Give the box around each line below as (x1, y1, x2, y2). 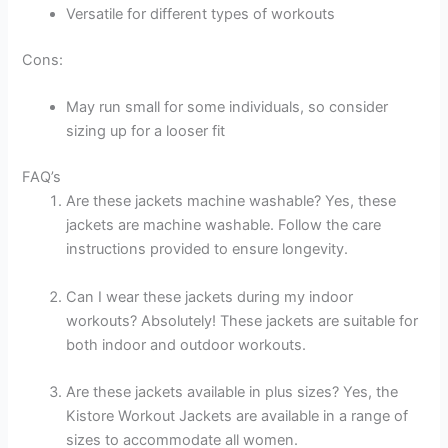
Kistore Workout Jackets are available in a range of (66, 407, 409, 426)
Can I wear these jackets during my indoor (66, 287, 354, 306)
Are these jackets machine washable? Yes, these (66, 192, 397, 211)
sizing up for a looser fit (66, 122, 226, 141)
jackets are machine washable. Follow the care (66, 216, 382, 235)
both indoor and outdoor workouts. (66, 335, 307, 354)
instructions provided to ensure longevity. (66, 240, 349, 259)
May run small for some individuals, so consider (66, 98, 389, 117)
